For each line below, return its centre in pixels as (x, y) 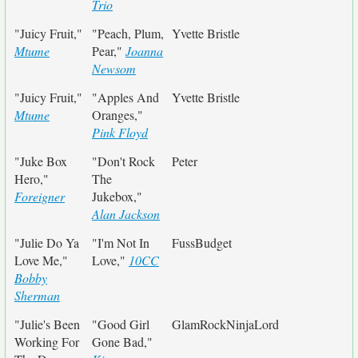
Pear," (109, 51)
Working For (47, 342)
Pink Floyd (120, 132)
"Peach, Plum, (128, 33)
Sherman (37, 295)
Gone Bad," (122, 342)
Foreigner (40, 196)
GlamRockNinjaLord (225, 324)
